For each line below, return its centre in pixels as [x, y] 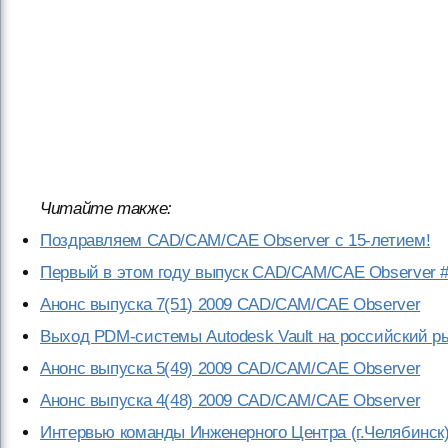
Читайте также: [106, 208]
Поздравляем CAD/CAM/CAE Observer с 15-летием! [235, 240]
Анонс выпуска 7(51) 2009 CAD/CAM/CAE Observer [230, 304]
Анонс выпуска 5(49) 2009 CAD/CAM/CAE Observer [230, 368]
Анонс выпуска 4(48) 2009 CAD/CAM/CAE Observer [230, 400]
